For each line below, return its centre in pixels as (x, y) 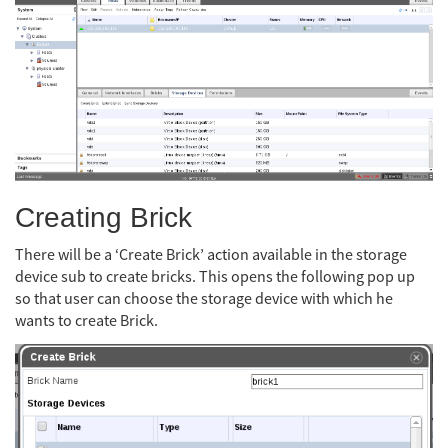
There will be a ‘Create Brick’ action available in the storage (211, 255)
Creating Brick (103, 218)
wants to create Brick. (86, 321)
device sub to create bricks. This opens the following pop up (215, 277)
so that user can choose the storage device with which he (204, 299)
